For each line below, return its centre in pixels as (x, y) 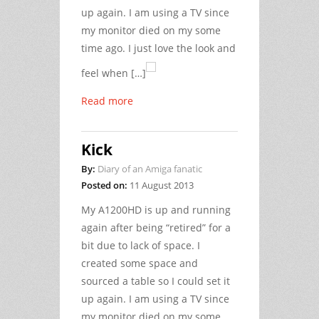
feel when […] (114, 73)
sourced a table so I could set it (156, 281)
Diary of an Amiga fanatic (150, 168)
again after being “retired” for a (156, 227)
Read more (107, 100)
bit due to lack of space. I (141, 245)
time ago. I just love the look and (158, 48)
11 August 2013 (162, 185)
